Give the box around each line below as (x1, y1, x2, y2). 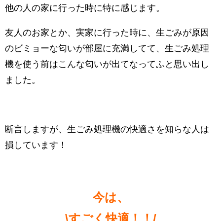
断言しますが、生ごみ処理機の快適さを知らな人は (5, 125, 209, 134)
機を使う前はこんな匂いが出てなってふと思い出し (5, 60, 209, 69)
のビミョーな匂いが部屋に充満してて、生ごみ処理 (5, 44, 209, 53)
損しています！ (5, 141, 67, 150)
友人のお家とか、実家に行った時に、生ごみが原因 (5, 28, 209, 37)
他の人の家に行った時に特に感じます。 (5, 3, 165, 13)
